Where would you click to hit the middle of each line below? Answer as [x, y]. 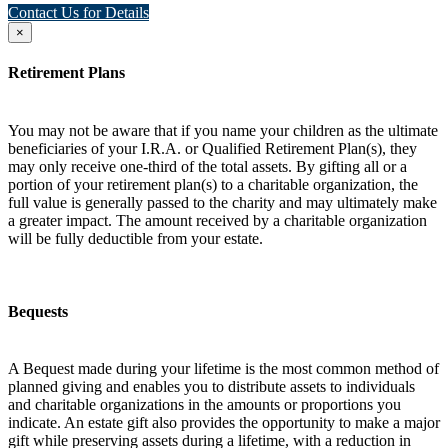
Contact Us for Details [78, 13]
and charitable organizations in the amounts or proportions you [204, 405]
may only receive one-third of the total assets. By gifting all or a [207, 166]
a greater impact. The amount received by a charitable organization [217, 220]
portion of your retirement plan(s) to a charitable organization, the [213, 184]
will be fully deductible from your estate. [135, 238]
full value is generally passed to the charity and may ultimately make [222, 202]
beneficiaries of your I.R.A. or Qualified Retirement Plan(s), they [212, 148]
